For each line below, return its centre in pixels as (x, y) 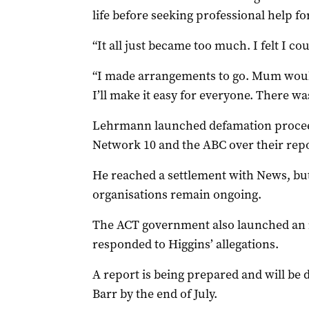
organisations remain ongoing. (177, 195)
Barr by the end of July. (154, 294)
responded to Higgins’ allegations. (185, 244)
